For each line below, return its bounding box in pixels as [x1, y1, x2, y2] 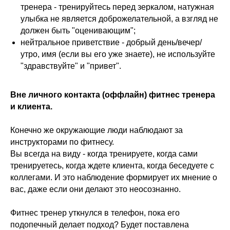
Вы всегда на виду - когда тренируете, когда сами [10, 149, 198, 158]
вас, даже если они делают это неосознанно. [10, 185, 181, 194]
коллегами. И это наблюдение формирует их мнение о [10, 173, 217, 182]
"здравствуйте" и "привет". [21, 62, 121, 70]
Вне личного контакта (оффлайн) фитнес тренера [10, 90, 215, 99]
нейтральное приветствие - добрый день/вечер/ [21, 38, 202, 47]
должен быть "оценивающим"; [21, 26, 136, 35]
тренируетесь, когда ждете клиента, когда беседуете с [10, 161, 214, 170]
